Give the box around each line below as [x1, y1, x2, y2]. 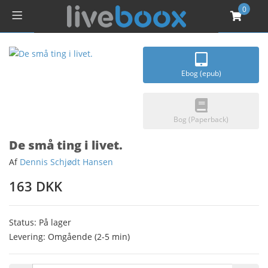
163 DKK [9, 177, 62, 195]
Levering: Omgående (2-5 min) [9, 231, 130, 242]
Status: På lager [9, 217, 71, 228]
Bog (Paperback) [173, 114, 229, 124]
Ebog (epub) [181, 68, 221, 78]
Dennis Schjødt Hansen [20, 156, 113, 167]
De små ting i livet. [9, 137, 123, 153]
